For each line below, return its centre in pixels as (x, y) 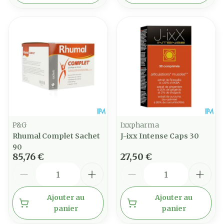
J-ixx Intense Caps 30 (160, 136)
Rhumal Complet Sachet (56, 136)
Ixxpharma (140, 125)
